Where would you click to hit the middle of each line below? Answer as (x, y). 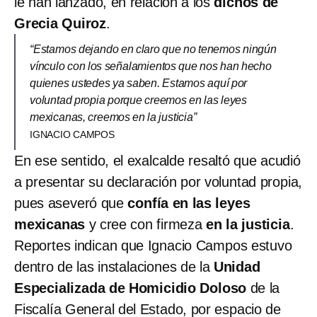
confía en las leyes (189, 203)
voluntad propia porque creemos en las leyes (138, 100)
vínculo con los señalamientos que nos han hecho (151, 66)
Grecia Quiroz (60, 23)
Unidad (237, 266)
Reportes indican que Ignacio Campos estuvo (153, 245)
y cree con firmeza (146, 224)
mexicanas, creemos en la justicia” (113, 117)
